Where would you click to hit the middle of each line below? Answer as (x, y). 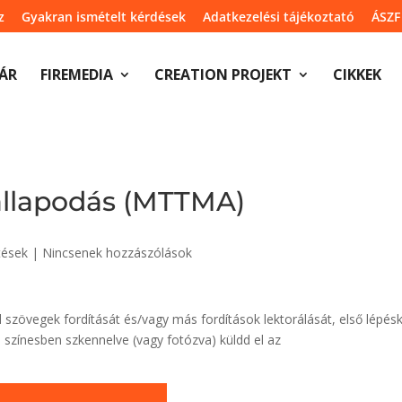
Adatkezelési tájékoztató (278, 16)
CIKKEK (357, 74)
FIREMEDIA (77, 74)
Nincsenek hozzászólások (118, 253)
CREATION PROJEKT (223, 74)
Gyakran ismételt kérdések (103, 16)
